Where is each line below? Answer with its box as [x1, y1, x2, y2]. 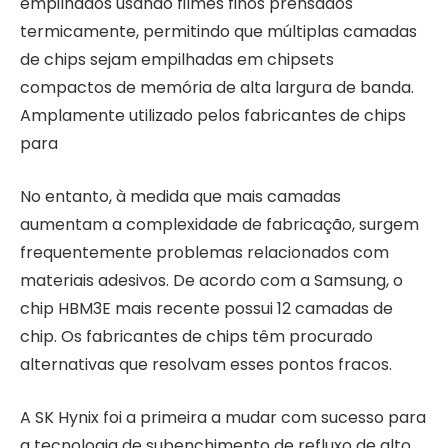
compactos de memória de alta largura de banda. [20, 76, 414, 100]
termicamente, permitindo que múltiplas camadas [20, 20, 417, 44]
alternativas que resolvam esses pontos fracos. [20, 352, 392, 376]
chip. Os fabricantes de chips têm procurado [20, 324, 373, 348]
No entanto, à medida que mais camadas [20, 184, 341, 208]
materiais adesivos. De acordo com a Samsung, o [20, 268, 403, 292]
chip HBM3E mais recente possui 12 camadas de [20, 296, 393, 320]
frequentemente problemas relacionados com [20, 240, 389, 264]
